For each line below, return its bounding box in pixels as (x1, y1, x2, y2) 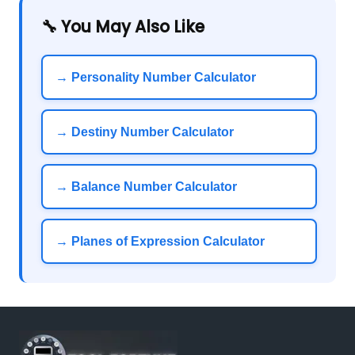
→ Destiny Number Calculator (55, 124, 234, 139)
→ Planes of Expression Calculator (55, 234, 265, 248)
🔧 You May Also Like (41, 16, 204, 38)
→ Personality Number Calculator (55, 70, 256, 84)
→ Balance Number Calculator (55, 179, 237, 193)
